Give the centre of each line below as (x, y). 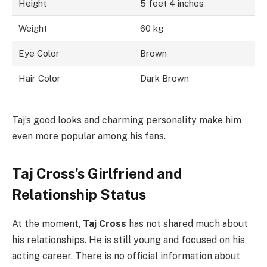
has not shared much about (187, 224)
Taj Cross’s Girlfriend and (97, 174)
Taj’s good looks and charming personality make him (127, 120)
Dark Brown (165, 79)
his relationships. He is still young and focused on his (128, 240)
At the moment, (47, 224)
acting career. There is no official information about (126, 256)
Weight (33, 29)
